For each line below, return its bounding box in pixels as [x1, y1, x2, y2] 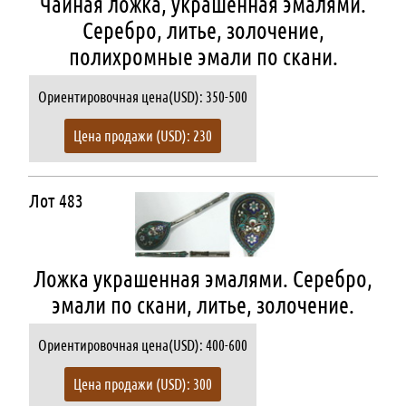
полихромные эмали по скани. [68, 43, 338, 70]
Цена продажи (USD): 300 [72, 376, 212, 392]
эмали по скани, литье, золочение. [52, 292, 354, 318]
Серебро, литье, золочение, [82, 17, 324, 43]
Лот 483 [28, 190, 83, 211]
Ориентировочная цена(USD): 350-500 [37, 89, 247, 105]
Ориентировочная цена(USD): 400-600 [37, 337, 247, 353]
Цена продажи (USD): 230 [72, 128, 212, 144]
